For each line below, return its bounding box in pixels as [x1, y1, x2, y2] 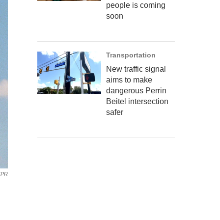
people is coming [106, 1, 165, 9]
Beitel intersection [106, 97, 168, 106]
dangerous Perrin [106, 86, 166, 95]
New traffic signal [106, 65, 166, 73]
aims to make [106, 76, 152, 84]
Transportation [106, 51, 156, 59]
